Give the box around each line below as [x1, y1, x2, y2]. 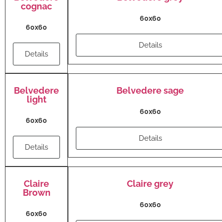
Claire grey [127, 178, 173, 189]
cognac [21, 1, 52, 12]
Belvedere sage [116, 85, 184, 96]
